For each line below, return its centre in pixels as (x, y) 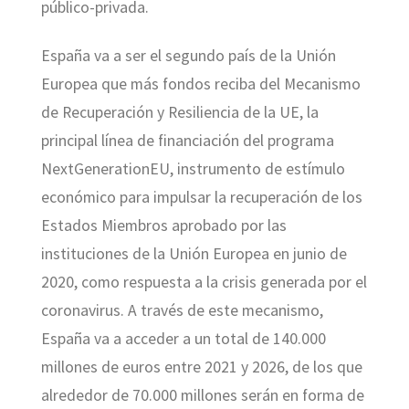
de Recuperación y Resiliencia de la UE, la (179, 113)
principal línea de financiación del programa (187, 141)
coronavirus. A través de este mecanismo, (182, 311)
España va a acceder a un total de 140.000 (183, 339)
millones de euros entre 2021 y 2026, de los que (201, 367)
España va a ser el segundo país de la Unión (188, 56)
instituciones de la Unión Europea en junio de (194, 254)
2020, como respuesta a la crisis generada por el (204, 283)
